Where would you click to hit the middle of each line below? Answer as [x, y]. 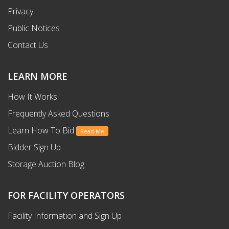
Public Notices [34, 28]
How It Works [32, 96]
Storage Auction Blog [46, 164]
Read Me [92, 131]
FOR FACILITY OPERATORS [66, 195]
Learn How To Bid [42, 130]
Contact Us [28, 45]
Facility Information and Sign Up [65, 215]
